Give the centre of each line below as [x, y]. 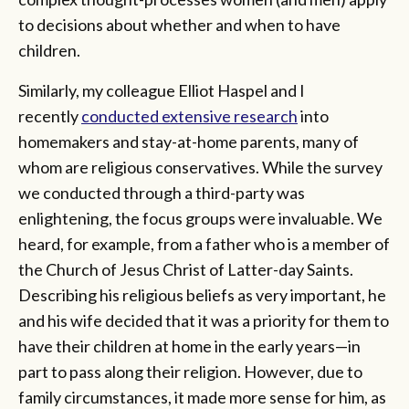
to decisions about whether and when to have [179, 24]
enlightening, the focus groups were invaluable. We [200, 218]
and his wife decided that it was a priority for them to [204, 320]
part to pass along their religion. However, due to [190, 371]
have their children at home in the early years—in [189, 346]
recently [50, 115]
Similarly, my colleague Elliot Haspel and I [162, 90]
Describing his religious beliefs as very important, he [202, 294]
